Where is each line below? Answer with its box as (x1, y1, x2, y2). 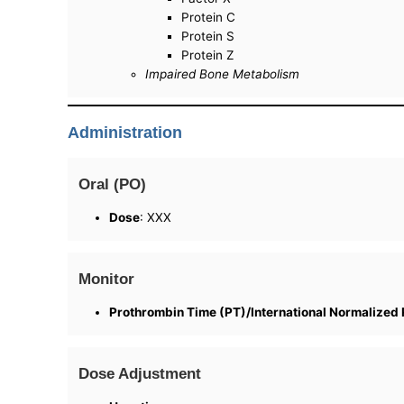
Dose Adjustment (78, 363, 202, 382)
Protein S (181, 29, 235, 44)
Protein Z (181, 48, 234, 63)
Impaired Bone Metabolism (145, 67, 300, 82)
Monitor (78, 269, 135, 288)
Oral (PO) (78, 174, 147, 193)
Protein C (181, 10, 236, 25)
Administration (68, 123, 183, 142)
